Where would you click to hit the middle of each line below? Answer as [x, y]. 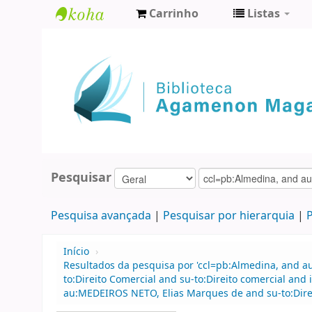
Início [76, 252]
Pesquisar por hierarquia [228, 216]
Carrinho [174, 14]
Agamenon [94, 62]
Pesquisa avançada [101, 216]
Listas [264, 14]
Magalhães [94, 85]
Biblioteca [90, 39]
